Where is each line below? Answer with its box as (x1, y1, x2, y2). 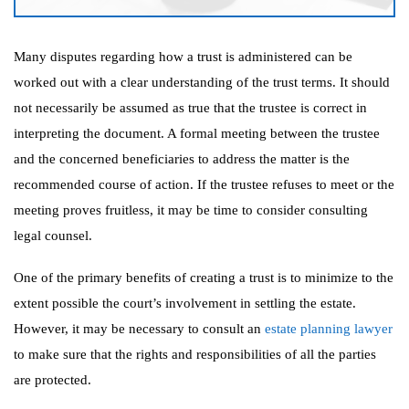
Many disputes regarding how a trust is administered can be (14, 49, 352, 64)
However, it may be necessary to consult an (14, 321, 265, 336)
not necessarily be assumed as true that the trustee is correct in (14, 100, 367, 115)
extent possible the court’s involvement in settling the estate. (14, 296, 356, 310)
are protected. (14, 372, 91, 387)
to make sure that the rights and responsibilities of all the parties (14, 347, 376, 362)
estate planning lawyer (265, 321, 393, 336)
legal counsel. (14, 228, 92, 243)
